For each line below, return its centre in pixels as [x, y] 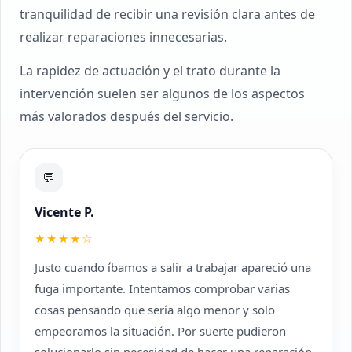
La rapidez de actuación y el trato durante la [150, 71]
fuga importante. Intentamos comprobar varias [162, 288]
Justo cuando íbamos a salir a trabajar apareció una [173, 267]
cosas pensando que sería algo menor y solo [155, 310]
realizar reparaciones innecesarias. [123, 37]
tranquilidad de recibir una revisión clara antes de [167, 14]
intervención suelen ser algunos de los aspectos [162, 93]
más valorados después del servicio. [126, 116]
